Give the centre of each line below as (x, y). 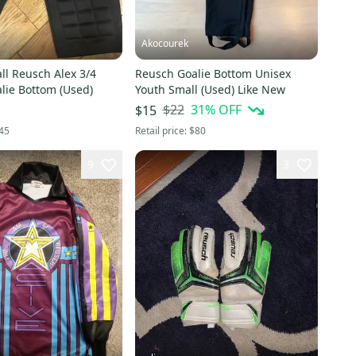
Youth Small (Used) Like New (243, 89)
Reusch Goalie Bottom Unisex (213, 73)
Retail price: (162, 130)
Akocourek (164, 43)
